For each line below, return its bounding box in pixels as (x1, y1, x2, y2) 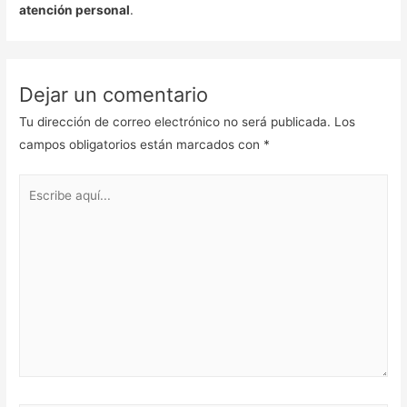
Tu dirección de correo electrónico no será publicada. (19, 114, 332, 129)
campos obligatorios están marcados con (19, 136, 264, 152)
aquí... (18, 200, 55, 215)
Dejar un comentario (19, 82, 209, 106)
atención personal (19, 2, 131, 17)
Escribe (18, 177, 62, 193)
